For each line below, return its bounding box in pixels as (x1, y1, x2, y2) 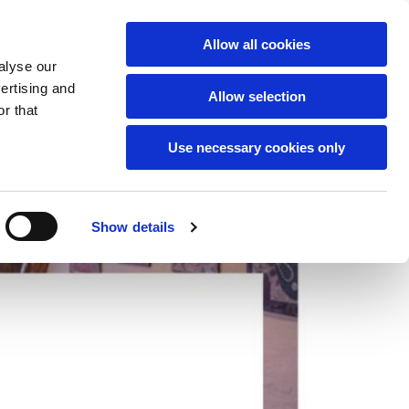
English (274, 2, 323, 22)
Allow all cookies (203, 37, 310, 52)
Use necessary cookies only (168, 140, 345, 155)
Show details (91, 219, 175, 235)
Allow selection (207, 88, 306, 104)
